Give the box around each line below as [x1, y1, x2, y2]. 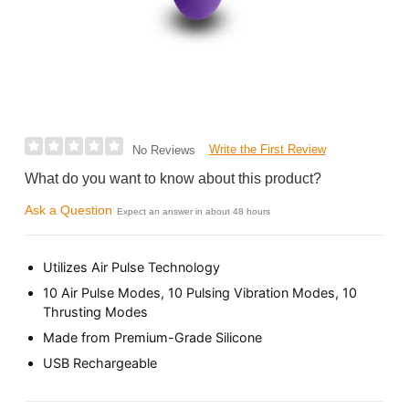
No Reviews [131, 143, 195, 158]
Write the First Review [208, 142, 326, 157]
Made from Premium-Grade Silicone [43, 330, 263, 346]
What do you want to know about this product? [25, 171, 322, 187]
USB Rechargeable [43, 355, 158, 372]
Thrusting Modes [43, 303, 149, 320]
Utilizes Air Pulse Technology [43, 258, 221, 275]
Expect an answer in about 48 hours [117, 206, 271, 217]
